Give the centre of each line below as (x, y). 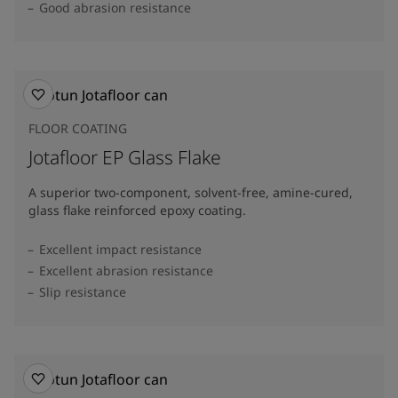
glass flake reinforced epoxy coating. (137, 210)
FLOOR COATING (78, 128)
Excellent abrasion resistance (126, 270)
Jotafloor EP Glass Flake (125, 157)
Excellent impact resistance (120, 249)
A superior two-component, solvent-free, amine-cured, (191, 192)
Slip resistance (83, 291)
